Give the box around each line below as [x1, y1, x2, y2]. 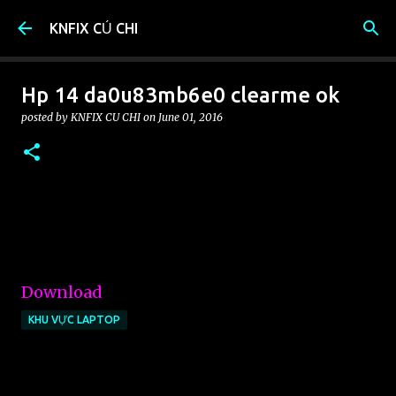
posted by [21, 110, 71, 124]
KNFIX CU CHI [71, 110, 141, 124]
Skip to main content [132, 14, 264, 30]
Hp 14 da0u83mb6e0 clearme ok [21, 83, 339, 107]
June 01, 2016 [158, 110, 223, 124]
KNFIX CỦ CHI [49, 19, 138, 36]
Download [21, 282, 103, 302]
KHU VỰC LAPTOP [28, 314, 120, 325]
